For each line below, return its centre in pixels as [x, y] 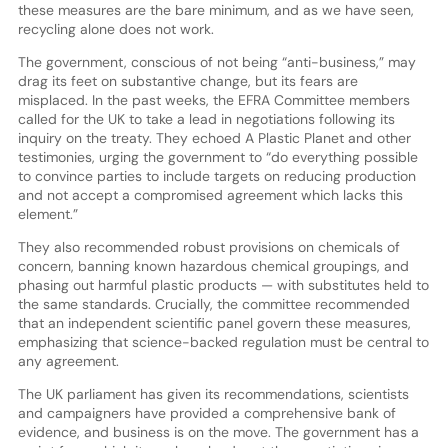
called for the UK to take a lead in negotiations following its [206, 118]
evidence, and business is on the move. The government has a [218, 431]
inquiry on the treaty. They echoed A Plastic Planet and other [214, 137]
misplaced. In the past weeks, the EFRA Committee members [213, 99]
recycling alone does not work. [115, 28]
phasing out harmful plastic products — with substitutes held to [223, 284]
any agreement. [68, 360]
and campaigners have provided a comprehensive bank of [206, 412]
